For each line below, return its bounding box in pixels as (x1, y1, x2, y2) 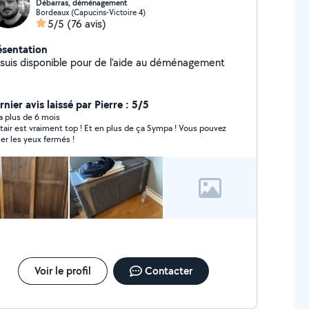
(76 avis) (66, 17, 106, 31)
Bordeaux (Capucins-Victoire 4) (35, 7, 146, 17)
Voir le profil (34, 263, 91, 278)
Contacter (144, 263, 192, 278)
